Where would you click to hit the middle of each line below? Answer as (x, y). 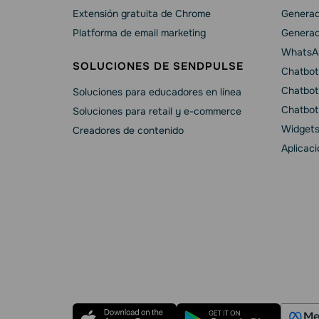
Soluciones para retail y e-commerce (157, 111)
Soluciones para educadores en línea (157, 91)
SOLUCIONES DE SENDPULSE (158, 66)
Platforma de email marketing (139, 32)
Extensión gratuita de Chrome (142, 13)
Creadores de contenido (128, 130)
